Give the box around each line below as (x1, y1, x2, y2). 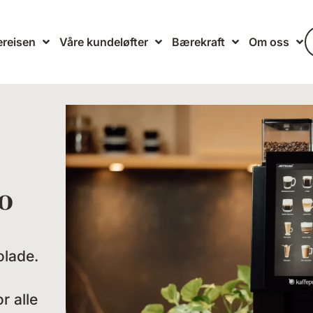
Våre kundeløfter (59, 35, 148, 49)
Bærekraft (171, 35, 225, 49)
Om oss (248, 35, 289, 49)
